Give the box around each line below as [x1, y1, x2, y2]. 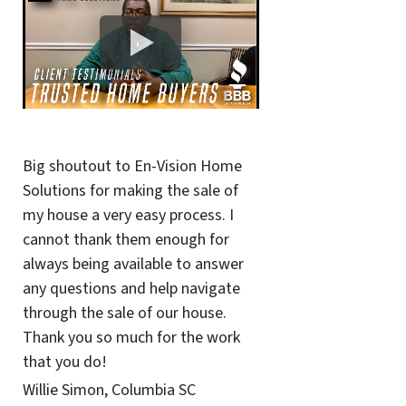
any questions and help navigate [22, 276, 240, 300]
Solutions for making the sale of [22, 179, 238, 202]
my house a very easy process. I [22, 203, 234, 227]
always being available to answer [22, 252, 244, 275]
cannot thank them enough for [22, 227, 229, 251]
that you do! [22, 350, 107, 373]
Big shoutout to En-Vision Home [22, 154, 242, 178]
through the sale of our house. [22, 301, 227, 324]
